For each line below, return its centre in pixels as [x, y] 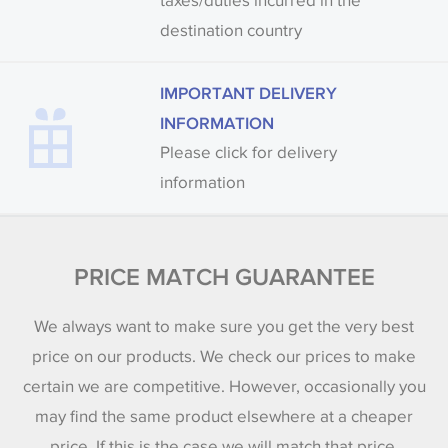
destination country [231, 30]
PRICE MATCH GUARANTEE [224, 276]
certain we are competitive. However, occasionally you [224, 387]
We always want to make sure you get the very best [224, 327]
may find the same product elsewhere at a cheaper [224, 417]
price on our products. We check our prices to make [224, 357]
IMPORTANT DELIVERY [248, 92]
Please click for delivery [248, 152]
